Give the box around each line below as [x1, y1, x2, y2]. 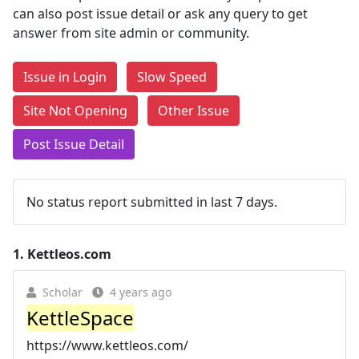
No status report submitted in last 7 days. [26, 193, 277, 211]
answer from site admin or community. [13, 24, 249, 42]
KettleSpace [26, 305, 134, 331]
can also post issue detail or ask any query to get [13, 5, 308, 22]
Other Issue [158, 102, 229, 119]
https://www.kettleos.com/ [26, 337, 188, 354]
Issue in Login [23, 68, 107, 86]
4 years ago [110, 284, 171, 300]
